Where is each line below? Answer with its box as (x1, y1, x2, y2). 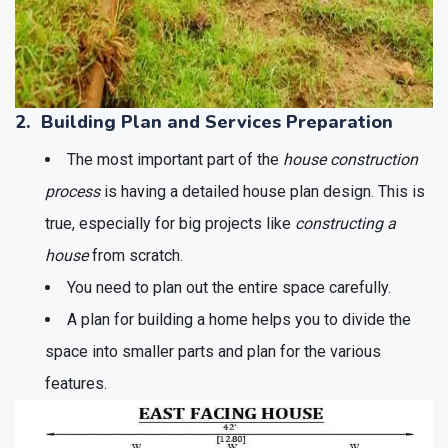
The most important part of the (67, 149, 283, 169)
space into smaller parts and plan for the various (45, 341, 381, 361)
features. (45, 373, 107, 393)
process (45, 181, 100, 201)
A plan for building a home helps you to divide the (67, 309, 411, 329)
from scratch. (88, 245, 183, 265)
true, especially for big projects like (45, 213, 295, 233)
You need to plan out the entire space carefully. (67, 277, 391, 297)
